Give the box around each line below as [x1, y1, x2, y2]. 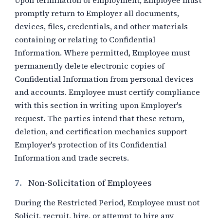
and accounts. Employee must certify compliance [15, 87, 200, 97]
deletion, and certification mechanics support [15, 126, 187, 137]
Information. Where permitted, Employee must [15, 47, 190, 58]
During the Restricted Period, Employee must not [15, 197, 200, 208]
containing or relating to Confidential [15, 34, 155, 45]
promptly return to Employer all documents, [15, 8, 179, 18]
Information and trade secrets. [15, 152, 129, 163]
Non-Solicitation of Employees [28, 177, 151, 189]
